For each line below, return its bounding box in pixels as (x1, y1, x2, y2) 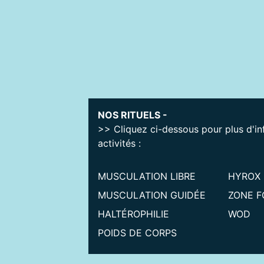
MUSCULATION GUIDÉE (98, 189, 206, 202)
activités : (98, 137, 141, 150)
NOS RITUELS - (98, 109, 167, 121)
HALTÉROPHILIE (98, 208, 169, 220)
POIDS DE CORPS (98, 227, 177, 239)
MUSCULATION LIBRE (98, 170, 196, 183)
